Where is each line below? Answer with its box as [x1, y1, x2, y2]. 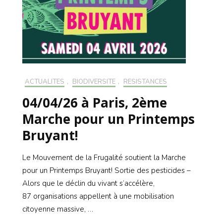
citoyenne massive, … [22, 204, 93, 215]
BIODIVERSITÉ [72, 77, 115, 87]
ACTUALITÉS [25, 77, 64, 87]
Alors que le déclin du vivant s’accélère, [22, 178, 155, 189]
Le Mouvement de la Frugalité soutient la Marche [22, 153, 186, 163]
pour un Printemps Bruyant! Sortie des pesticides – [22, 166, 191, 176]
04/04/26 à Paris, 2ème [22, 94, 167, 112]
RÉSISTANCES [123, 77, 167, 87]
